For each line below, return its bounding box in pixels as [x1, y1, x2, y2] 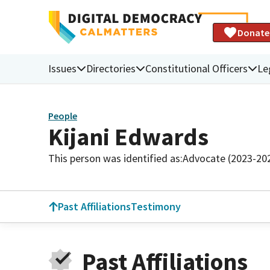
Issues [48, 61, 77, 75]
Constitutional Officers [145, 61, 248, 75]
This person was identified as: [48, 151, 183, 165]
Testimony [131, 199, 181, 213]
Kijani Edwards [48, 121, 209, 152]
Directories [86, 61, 136, 75]
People [48, 110, 77, 122]
